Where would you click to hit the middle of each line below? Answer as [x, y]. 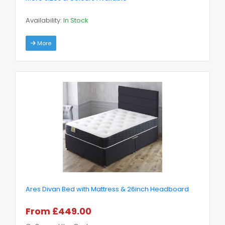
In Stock [76, 20]
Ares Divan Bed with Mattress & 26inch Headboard [107, 189]
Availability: [44, 20]
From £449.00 [59, 211]
